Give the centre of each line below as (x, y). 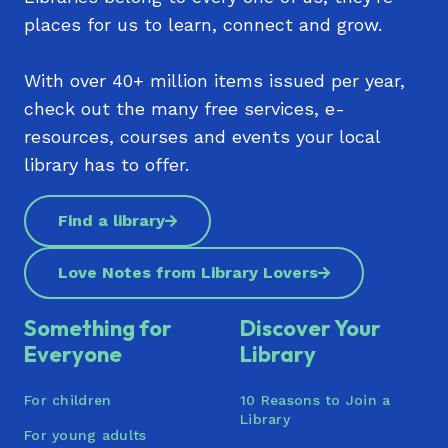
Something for (98, 328)
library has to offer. (106, 164)
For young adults (85, 435)
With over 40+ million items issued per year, (214, 80)
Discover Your (310, 328)
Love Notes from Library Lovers (188, 272)
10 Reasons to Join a (315, 400)
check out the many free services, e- (184, 108)
